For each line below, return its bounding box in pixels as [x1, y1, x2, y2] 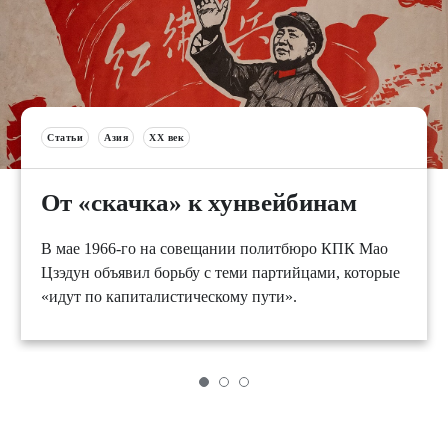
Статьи [47, 131, 83, 143]
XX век [149, 131, 184, 143]
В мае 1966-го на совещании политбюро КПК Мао [41, 239, 388, 257]
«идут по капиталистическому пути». [41, 287, 297, 305]
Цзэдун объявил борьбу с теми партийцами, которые [41, 263, 400, 281]
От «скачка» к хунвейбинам [41, 188, 357, 216]
